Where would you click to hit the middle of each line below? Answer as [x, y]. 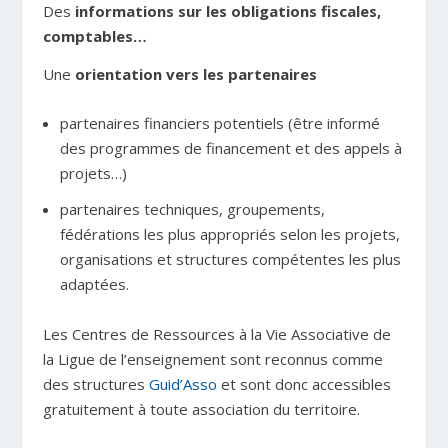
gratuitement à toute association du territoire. [201, 409]
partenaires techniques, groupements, [192, 208]
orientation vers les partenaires [195, 74]
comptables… [94, 35]
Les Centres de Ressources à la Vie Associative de [216, 334]
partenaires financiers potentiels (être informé [219, 123]
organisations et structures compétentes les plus [230, 258]
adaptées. [94, 283]
